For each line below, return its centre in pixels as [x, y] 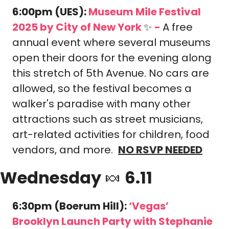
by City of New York [91, 27]
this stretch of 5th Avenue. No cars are [111, 73]
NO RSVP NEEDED [160, 150]
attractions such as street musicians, [108, 119]
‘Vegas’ [149, 206]
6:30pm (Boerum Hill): [71, 206]
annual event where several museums [111, 42]
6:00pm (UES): [50, 12]
